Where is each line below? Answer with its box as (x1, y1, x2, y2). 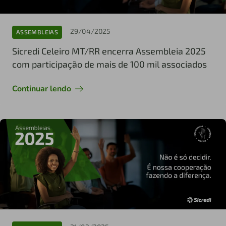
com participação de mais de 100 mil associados (12, 58, 207, 70)
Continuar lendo (12, 83, 71, 94)
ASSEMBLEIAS (16, 28, 58, 36)
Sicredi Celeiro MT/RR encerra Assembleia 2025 (12, 45, 206, 56)
